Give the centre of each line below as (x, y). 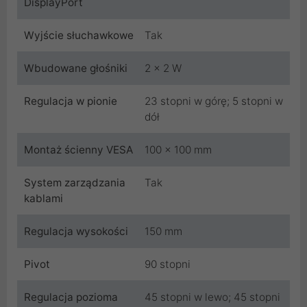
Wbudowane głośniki (76, 68)
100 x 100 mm (178, 149)
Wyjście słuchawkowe (79, 35)
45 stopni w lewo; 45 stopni (212, 297)
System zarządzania (75, 182)
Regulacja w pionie (71, 101)
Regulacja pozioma (71, 297)
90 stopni (168, 264)
